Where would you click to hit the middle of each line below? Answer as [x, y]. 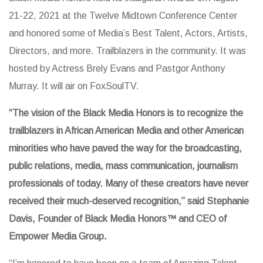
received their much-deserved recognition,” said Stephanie [129, 201]
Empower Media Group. [58, 236]
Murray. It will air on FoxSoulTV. [74, 86]
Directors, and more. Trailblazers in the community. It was [127, 50]
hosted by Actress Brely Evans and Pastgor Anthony [117, 68]
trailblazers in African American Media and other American [126, 130]
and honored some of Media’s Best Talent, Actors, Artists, [128, 33]
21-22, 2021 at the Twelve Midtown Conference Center [123, 15]
